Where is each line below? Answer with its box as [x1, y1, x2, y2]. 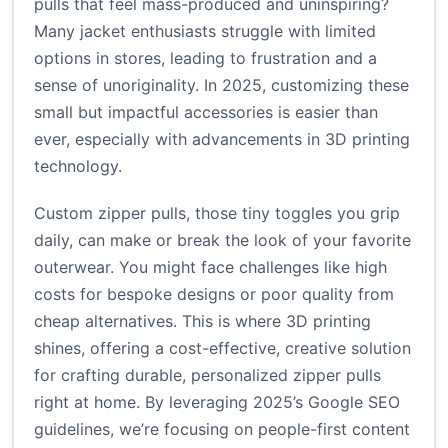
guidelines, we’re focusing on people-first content [34, 419, 410, 440]
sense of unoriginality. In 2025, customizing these [34, 75, 409, 96]
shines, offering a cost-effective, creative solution [34, 338, 411, 359]
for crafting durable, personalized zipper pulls [34, 365, 381, 386]
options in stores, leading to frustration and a [34, 48, 377, 69]
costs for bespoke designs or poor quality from [34, 284, 394, 305]
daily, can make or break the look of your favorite [34, 230, 411, 251]
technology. [34, 156, 122, 177]
